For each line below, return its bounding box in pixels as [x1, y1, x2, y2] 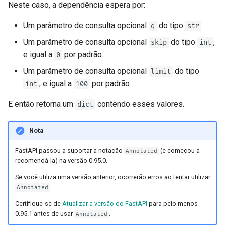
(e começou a [158, 147, 200, 155]
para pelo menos [147, 199, 198, 207]
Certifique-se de [15, 199, 62, 207]
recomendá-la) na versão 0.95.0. [15, 157, 107, 165]
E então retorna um [8, 99, 75, 109]
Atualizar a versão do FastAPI [62, 199, 147, 207]
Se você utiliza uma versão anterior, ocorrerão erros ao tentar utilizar [15, 173, 210, 181]
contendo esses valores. [95, 99, 184, 109]
